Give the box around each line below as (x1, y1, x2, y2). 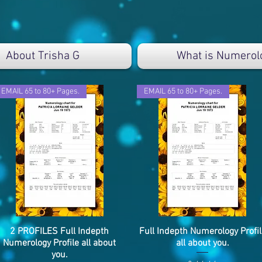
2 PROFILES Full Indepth (10, 225, 109, 237)
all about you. (175, 237, 229, 249)
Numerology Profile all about (3, 237, 116, 249)
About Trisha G (6, 49, 80, 63)
